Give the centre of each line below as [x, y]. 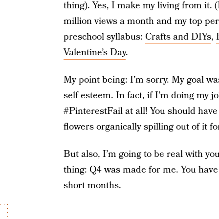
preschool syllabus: [104, 37]
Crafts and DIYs [178, 37]
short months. [92, 186]
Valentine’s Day [94, 53]
